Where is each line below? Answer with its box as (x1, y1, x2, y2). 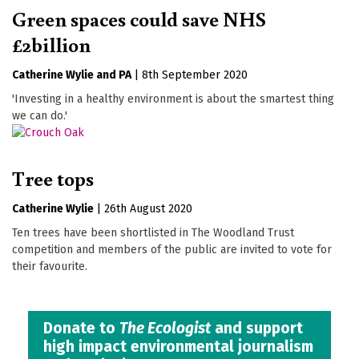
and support (211, 319, 304, 338)
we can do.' (12, 108, 67, 123)
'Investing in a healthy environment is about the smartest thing (12, 91, 334, 106)
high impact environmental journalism (43, 337, 314, 357)
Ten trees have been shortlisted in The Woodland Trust (12, 226, 294, 240)
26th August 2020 (104, 202, 192, 216)
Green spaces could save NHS (12, 4, 266, 32)
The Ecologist (119, 319, 212, 338)
